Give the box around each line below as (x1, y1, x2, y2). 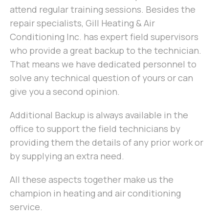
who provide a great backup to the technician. (10, 44, 201, 57)
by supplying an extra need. (10, 150, 124, 162)
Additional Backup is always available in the (10, 109, 188, 121)
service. (10, 201, 43, 213)
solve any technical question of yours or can (10, 72, 193, 84)
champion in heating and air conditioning (10, 187, 181, 199)
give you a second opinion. (10, 86, 120, 98)
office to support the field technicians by (10, 123, 180, 135)
